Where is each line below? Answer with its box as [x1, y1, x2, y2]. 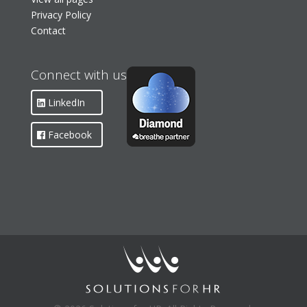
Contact [30, 23, 66, 37]
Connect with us [30, 66, 127, 84]
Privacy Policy [30, 8, 91, 21]
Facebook [45, 128, 93, 142]
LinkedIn [45, 96, 86, 110]
